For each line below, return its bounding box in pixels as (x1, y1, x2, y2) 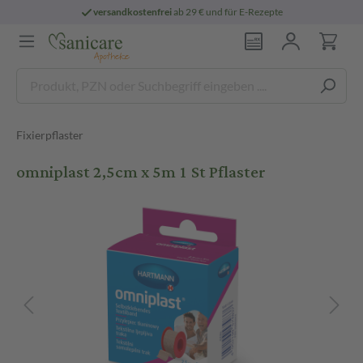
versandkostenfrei (93, 6, 173, 18)
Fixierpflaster (16, 128, 83, 142)
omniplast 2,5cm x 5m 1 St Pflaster (16, 156, 266, 188)
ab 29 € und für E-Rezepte (172, 6, 284, 18)
